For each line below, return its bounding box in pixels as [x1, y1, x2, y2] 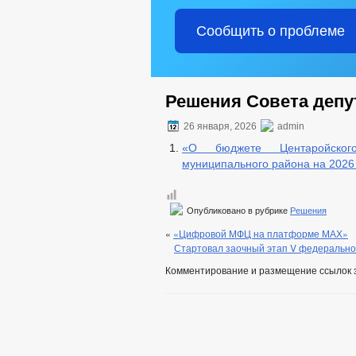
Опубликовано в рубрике [184, 206, 290, 215]
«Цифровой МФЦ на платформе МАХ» [173, 226, 348, 240]
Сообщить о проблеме [195, 23, 345, 39]
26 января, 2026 [181, 121, 259, 132]
